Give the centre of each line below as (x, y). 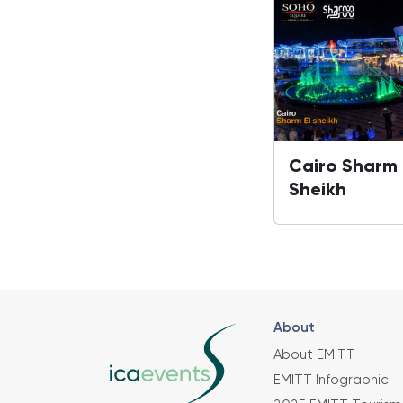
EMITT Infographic (331, 381)
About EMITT (314, 355)
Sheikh (318, 191)
